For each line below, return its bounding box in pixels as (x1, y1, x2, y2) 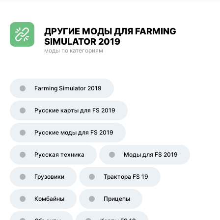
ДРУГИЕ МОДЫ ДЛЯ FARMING (44, 26, 176, 36)
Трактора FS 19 (104, 173, 148, 180)
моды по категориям (44, 47, 103, 54)
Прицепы (104, 195, 130, 202)
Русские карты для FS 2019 (34, 107, 115, 114)
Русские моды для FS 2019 (34, 129, 113, 136)
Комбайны (34, 195, 64, 202)
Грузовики (34, 173, 64, 180)
